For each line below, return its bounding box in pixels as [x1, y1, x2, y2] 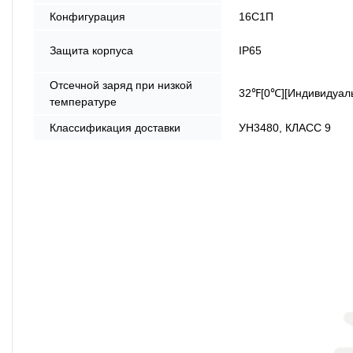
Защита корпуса [50, 43, 133, 57]
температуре [50, 95, 117, 108]
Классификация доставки [50, 121, 180, 134]
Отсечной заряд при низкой [50, 78, 192, 91]
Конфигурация [50, 9, 125, 23]
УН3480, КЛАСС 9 [239, 121, 331, 134]
